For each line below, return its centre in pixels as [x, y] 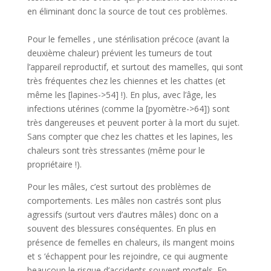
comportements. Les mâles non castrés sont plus [124, 200]
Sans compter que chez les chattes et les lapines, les [130, 136]
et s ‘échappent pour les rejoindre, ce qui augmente [127, 256]
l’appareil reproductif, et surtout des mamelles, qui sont [135, 67]
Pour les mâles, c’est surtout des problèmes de [119, 186]
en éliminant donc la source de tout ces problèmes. [127, 11]
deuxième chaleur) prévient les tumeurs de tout [119, 53]
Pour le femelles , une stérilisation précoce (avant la [128, 39]
